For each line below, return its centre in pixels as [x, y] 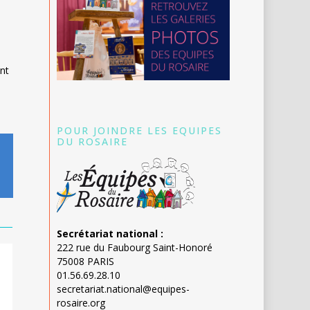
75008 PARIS [85, 262]
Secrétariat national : [110, 234]
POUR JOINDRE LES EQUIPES [139, 131]
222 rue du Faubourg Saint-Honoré [134, 248]
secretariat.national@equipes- [123, 289]
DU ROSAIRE [92, 142]
